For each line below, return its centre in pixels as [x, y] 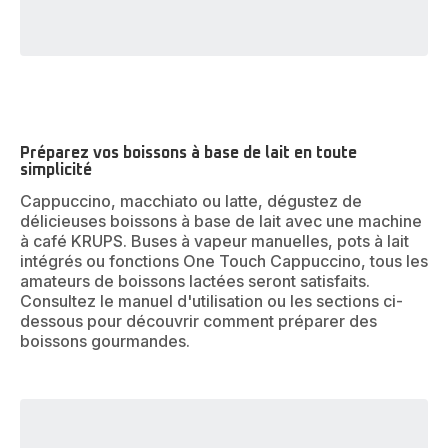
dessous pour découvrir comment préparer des [198, 321]
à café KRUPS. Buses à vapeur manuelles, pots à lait [214, 241]
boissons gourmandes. [105, 341]
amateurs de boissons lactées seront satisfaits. [195, 281]
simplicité [56, 170]
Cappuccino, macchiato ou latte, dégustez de [191, 201]
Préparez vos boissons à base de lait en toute [188, 153]
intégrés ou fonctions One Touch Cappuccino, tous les [224, 261]
